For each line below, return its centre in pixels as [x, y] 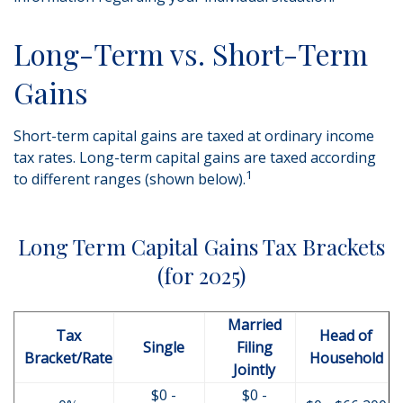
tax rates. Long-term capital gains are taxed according [195, 157]
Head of [346, 336]
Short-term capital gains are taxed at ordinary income [194, 136]
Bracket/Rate [68, 358]
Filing [254, 347]
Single [163, 347]
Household [346, 358]
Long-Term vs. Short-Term [191, 54]
